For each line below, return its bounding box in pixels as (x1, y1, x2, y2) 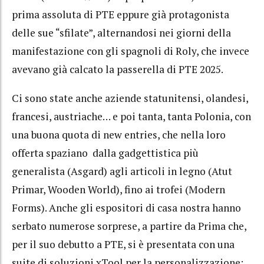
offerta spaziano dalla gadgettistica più (12, 146, 199, 160)
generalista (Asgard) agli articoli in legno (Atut (12, 164, 232, 178)
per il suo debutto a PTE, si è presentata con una (12, 237, 235, 251)
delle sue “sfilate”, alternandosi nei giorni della (12, 26, 231, 40)
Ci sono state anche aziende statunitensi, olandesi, (12, 91, 248, 105)
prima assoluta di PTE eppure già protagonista (12, 8, 229, 22)
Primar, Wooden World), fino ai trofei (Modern (12, 182, 225, 196)
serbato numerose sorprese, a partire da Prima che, (12, 219, 246, 233)
